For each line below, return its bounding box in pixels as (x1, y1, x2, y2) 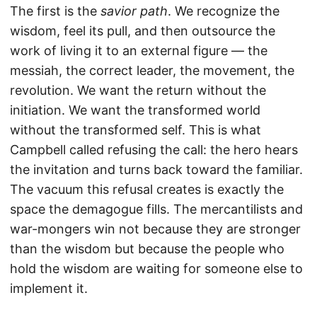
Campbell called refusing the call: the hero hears (10, 142, 298, 158)
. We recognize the (168, 4, 279, 19)
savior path (100, 4, 168, 19)
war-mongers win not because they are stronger (10, 221, 301, 237)
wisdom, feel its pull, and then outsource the (10, 23, 275, 39)
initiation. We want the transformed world (10, 103, 260, 118)
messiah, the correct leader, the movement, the (10, 63, 294, 79)
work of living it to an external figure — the (10, 43, 267, 59)
